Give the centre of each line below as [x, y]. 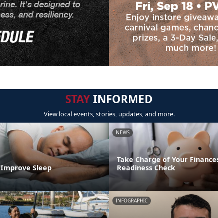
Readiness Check [146, 167]
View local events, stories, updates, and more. [109, 114]
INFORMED [121, 99]
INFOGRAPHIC [132, 200]
